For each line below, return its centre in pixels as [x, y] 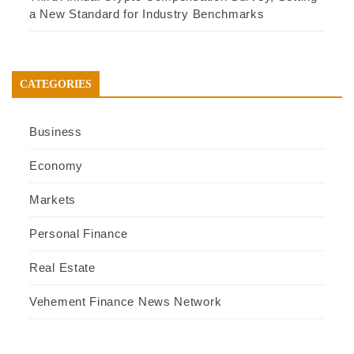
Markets [53, 200]
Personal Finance [79, 234]
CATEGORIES [56, 85]
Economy [56, 166]
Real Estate [62, 268]
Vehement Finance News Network [126, 302]
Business [56, 132]
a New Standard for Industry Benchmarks [147, 14]
